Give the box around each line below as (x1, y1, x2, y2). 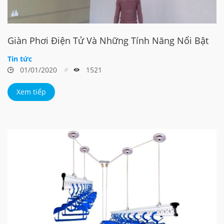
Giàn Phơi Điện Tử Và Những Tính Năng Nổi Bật (7, 34, 208, 46)
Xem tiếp (16, 86, 46, 96)
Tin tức (7, 53, 32, 63)
